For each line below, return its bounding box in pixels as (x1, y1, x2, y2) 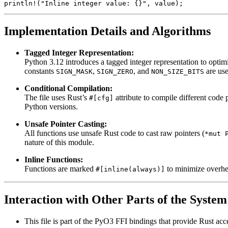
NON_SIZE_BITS (151, 68, 204, 76)
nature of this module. (24, 138, 94, 147)
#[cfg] (89, 94, 113, 102)
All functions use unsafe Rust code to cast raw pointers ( (24, 129, 205, 138)
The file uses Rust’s (24, 93, 89, 102)
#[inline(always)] (96, 165, 165, 174)
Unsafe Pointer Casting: (24, 120, 107, 129)
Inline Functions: (24, 155, 83, 164)
